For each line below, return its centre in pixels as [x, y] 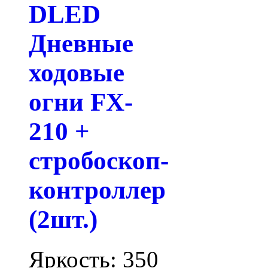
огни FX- [81, 102]
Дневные [81, 44]
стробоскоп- [99, 161]
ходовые [77, 73]
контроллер [97, 190]
